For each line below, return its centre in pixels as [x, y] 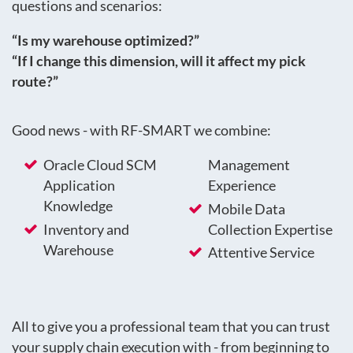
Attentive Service [261, 253]
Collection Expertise [270, 229]
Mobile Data [247, 208]
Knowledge [78, 206]
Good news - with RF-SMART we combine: [141, 130]
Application [79, 185]
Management [249, 165]
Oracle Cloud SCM [100, 165]
